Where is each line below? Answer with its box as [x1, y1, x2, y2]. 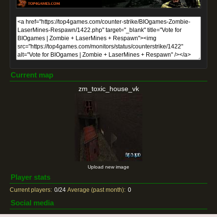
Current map [11, 71, 53, 79]
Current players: [10, 186, 52, 193]
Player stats [11, 173, 50, 181]
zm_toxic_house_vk [78, 85, 139, 93]
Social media [11, 199, 54, 207]
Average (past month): [67, 186, 125, 193]
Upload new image [88, 164, 129, 170]
